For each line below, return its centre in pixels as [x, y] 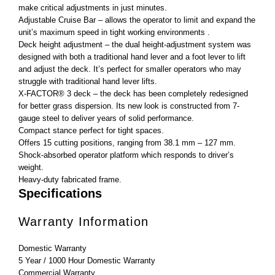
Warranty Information [83, 221]
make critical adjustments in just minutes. [93, 7]
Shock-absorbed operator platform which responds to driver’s [126, 155]
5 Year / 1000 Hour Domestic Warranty [87, 260]
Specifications [60, 193]
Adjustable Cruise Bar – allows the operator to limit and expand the [137, 20]
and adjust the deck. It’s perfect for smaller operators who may [130, 69]
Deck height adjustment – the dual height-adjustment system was [135, 44]
